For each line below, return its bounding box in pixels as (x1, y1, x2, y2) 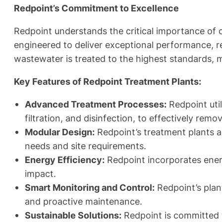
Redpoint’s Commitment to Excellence (14, 2, 179, 14)
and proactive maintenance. (25, 196, 142, 207)
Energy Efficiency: (25, 154, 105, 166)
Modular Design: (25, 126, 95, 138)
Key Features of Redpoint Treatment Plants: (14, 76, 201, 87)
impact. (25, 168, 56, 179)
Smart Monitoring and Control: (25, 182, 155, 193)
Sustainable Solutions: (25, 210, 121, 221)
